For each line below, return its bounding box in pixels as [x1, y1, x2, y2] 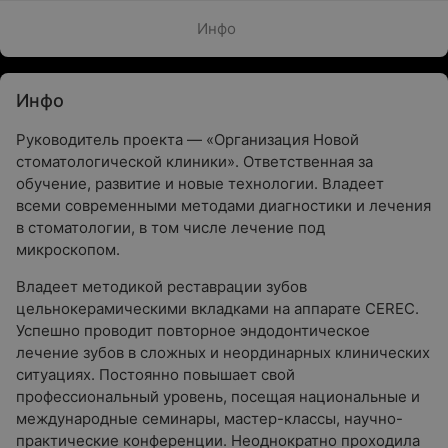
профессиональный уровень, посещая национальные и [16, 387, 420, 406]
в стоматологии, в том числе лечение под [16, 218, 325, 237]
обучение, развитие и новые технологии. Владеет [16, 174, 384, 193]
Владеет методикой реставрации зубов [16, 277, 307, 296]
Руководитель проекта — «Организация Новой [16, 130, 359, 149]
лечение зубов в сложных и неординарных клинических [16, 343, 430, 362]
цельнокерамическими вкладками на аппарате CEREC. [16, 299, 419, 318]
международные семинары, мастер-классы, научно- [16, 409, 403, 428]
